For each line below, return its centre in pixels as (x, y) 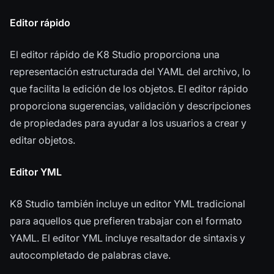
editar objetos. (43, 140)
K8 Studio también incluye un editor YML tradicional (128, 204)
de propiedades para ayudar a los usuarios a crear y (128, 123)
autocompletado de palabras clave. (90, 255)
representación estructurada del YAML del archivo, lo (130, 72)
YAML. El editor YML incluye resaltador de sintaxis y (128, 238)
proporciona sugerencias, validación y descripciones (130, 106)
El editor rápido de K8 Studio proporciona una (115, 55)
